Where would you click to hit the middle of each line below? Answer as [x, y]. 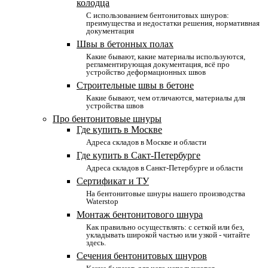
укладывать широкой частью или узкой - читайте [168, 235]
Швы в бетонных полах [125, 44]
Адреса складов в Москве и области [146, 142]
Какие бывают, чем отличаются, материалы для [166, 98]
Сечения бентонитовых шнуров [142, 256]
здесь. [96, 243]
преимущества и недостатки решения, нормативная [173, 23]
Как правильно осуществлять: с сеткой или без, [165, 227]
